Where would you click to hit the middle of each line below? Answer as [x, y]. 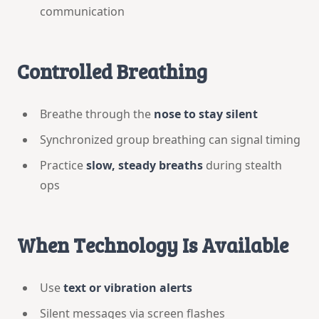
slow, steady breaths [145, 165]
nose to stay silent [206, 114]
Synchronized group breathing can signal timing [170, 139]
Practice [63, 165]
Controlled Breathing [112, 71]
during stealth [242, 165]
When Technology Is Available [153, 245]
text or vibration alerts [128, 287]
